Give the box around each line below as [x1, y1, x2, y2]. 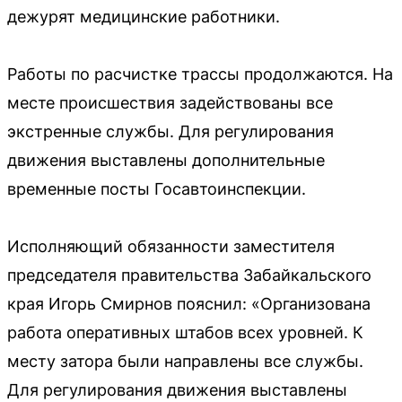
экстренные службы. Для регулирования [7, 121, 334, 141]
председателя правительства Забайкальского [7, 265, 371, 284]
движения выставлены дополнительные [7, 150, 325, 170]
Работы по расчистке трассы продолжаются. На [7, 64, 393, 83]
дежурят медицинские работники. [7, 6, 280, 26]
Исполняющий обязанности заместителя [7, 236, 335, 256]
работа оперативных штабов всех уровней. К [7, 322, 363, 342]
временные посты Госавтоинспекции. [7, 179, 306, 198]
